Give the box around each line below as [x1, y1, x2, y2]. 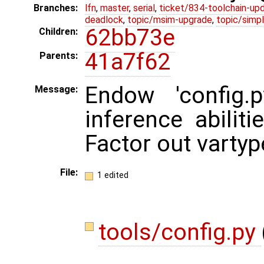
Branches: [34, 2, 78, 14]
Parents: [39, 50, 78, 62]
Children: [39, 26, 78, 38]
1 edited [97, 170, 128, 180]
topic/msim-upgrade [127, 14, 212, 26]
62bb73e [85, 24, 175, 52]
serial [133, 2, 155, 14]
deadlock [85, 14, 123, 26]
